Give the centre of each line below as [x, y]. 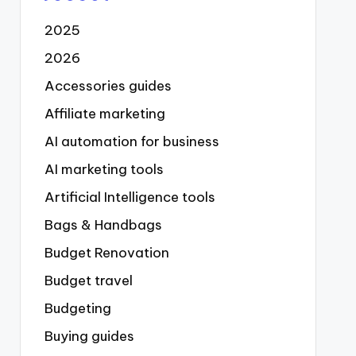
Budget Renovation [106, 253]
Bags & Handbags [103, 225]
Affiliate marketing [104, 114]
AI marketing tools [104, 169]
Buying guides [89, 336]
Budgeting [77, 308]
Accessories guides [108, 86]
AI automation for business [132, 141]
